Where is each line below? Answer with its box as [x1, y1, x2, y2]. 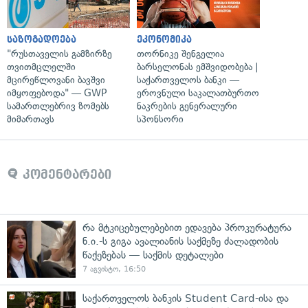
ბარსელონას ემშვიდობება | [137, 60, 258, 73]
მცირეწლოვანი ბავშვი [7, 74, 105, 86]
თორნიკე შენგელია [137, 47, 224, 60]
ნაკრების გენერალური [137, 100, 237, 112]
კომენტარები [19, 167, 111, 181]
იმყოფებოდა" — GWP [7, 87, 107, 99]
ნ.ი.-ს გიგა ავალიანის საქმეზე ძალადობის [82, 234, 278, 247]
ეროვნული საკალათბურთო [137, 87, 259, 99]
